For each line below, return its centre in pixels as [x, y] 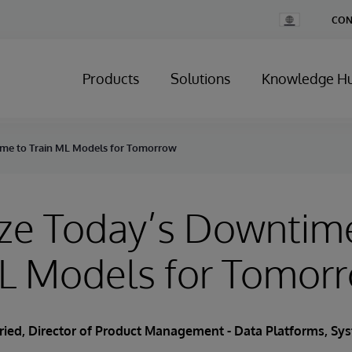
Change [295, 18]
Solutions [200, 79]
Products [111, 79]
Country [296, 29]
